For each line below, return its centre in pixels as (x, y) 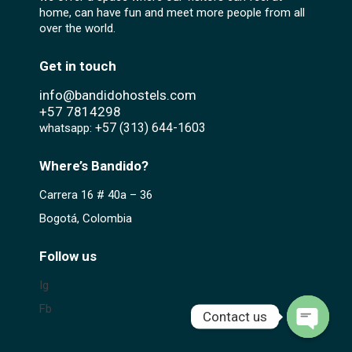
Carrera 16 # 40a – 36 (96, 194)
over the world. (77, 28)
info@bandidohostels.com (118, 95)
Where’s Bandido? (94, 165)
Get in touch (78, 66)
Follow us (68, 256)
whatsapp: (67, 128)
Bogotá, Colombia (86, 218)
